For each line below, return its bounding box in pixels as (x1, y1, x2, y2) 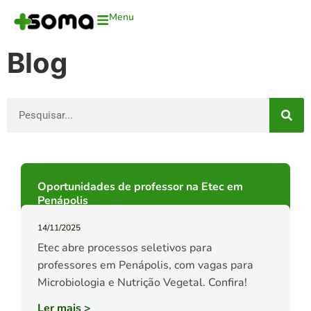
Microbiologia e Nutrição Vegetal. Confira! (37, 275, 247, 291)
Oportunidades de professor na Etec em (37, 179, 243, 195)
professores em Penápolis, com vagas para (37, 258, 253, 274)
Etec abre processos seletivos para (37, 240, 212, 256)
